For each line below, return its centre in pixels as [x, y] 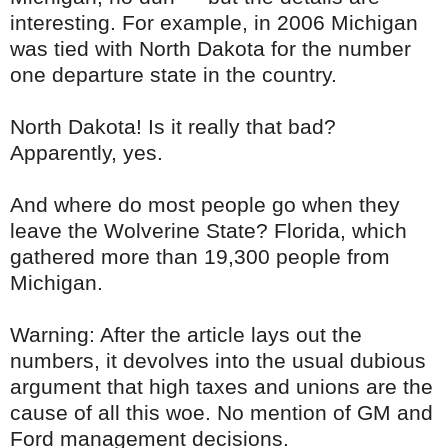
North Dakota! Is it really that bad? [173, 127]
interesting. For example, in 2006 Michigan [214, 23]
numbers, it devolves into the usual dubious [218, 361]
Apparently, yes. [86, 153]
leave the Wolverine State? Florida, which [208, 231]
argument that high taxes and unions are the [221, 387]
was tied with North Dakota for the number [210, 49]
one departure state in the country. [173, 75]
